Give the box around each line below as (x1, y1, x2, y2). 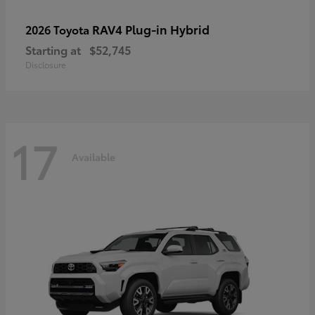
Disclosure (25, 58, 66, 70)
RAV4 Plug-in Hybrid (92, 20, 210, 37)
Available (72, 150, 115, 165)
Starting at (25, 41, 81, 58)
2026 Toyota (25, 20, 92, 37)
